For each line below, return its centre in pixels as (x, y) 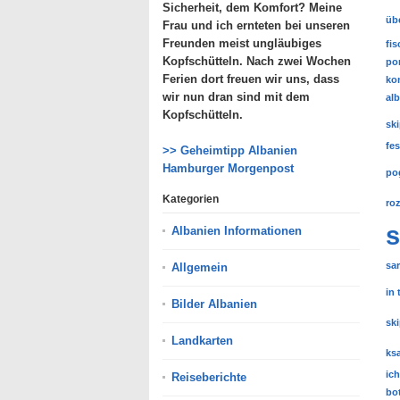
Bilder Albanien (214, 304)
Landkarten (202, 340)
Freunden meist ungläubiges (242, 43)
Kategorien (191, 199)
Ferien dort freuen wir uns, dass (251, 79)
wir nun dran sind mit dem (236, 96)
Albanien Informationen (237, 230)
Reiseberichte (209, 377)
